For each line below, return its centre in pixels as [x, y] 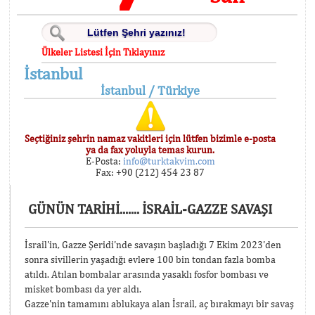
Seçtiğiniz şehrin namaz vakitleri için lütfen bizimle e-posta [150, 139]
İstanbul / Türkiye [150, 90]
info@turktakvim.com [168, 161]
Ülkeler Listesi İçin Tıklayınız [103, 52]
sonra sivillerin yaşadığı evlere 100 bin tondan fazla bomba [150, 259]
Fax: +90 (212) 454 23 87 [150, 172]
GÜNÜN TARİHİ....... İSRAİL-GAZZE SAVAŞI [150, 208]
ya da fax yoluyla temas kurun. [150, 150]
